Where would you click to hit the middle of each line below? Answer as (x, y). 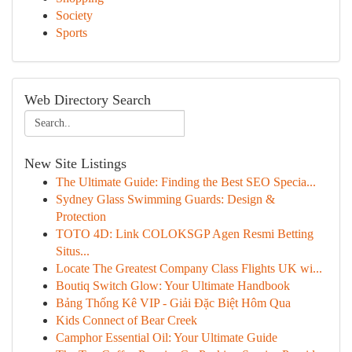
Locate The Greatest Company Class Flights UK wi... (189, 268)
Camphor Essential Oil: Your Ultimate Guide (167, 337)
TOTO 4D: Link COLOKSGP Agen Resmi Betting (185, 234)
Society (74, 15)
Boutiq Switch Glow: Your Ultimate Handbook (173, 286)
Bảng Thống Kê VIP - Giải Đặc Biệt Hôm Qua (173, 303)
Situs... (73, 251)
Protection (81, 216)
